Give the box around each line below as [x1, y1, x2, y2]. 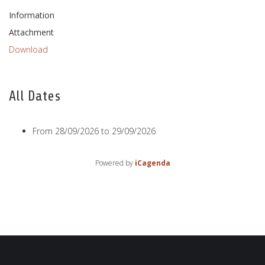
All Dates [9, 88, 60, 104]
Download [9, 43, 48, 55]
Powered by [95, 157, 135, 168]
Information [9, 9, 54, 21]
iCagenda [134, 157, 170, 168]
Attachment [9, 26, 54, 38]
